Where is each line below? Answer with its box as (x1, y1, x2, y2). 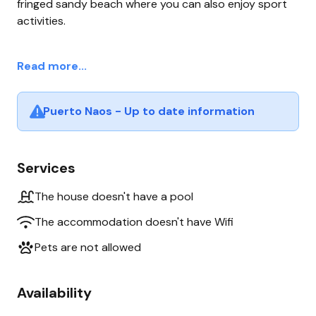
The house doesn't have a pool (35, 188, 193, 204)
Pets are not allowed (35, 239, 141, 255)
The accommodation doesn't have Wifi (35, 214, 233, 229)
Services (17, 158, 75, 177)
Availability (17, 283, 92, 302)
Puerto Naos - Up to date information (43, 103, 255, 119)
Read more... (17, 58, 87, 73)
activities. (17, 13, 66, 28)
